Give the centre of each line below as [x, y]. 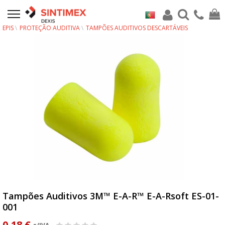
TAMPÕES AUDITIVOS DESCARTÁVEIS [137, 28]
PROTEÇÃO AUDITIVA [50, 28]
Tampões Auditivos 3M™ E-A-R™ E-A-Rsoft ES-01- [111, 196]
